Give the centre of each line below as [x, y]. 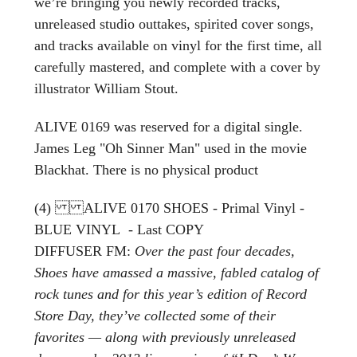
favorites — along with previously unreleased [165, 337]
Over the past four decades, [215, 251]
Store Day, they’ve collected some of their [155, 315]
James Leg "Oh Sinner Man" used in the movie [171, 148]
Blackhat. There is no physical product [146, 169]
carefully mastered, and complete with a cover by [177, 67]
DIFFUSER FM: [84, 251]
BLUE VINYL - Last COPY [119, 229]
